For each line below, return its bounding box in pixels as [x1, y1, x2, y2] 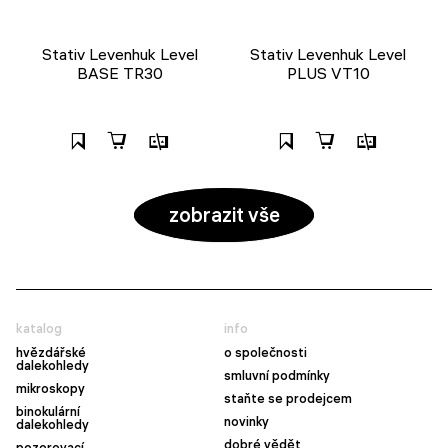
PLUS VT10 [286, 62, 370, 83]
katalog [16, 321, 62, 336]
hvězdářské [16, 345, 86, 360]
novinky [224, 414, 269, 429]
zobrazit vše [168, 201, 280, 227]
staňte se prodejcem [224, 391, 352, 406]
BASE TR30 [77, 62, 163, 83]
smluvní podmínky [224, 368, 330, 383]
